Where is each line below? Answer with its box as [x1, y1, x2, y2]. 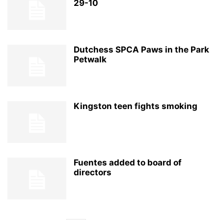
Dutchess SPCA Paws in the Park [74, 45, 209, 55]
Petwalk [74, 55, 107, 64]
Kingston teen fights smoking [74, 101, 197, 111]
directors [74, 167, 111, 177]
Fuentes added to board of [74, 158, 182, 167]
